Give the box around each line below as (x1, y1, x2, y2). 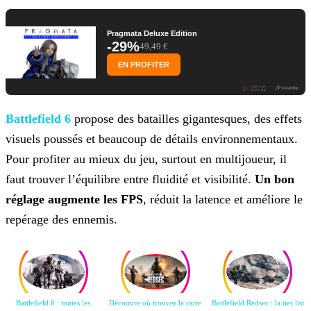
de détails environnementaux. (146, 132, 298, 146)
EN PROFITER (118, 60, 169, 69)
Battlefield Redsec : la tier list (211, 299, 304, 308)
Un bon (255, 172, 294, 187)
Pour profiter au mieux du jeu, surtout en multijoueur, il (6, 152, 287, 167)
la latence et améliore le (179, 192, 303, 207)
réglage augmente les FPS (6, 192, 143, 207)
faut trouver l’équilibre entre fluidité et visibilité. (6, 172, 255, 187)
